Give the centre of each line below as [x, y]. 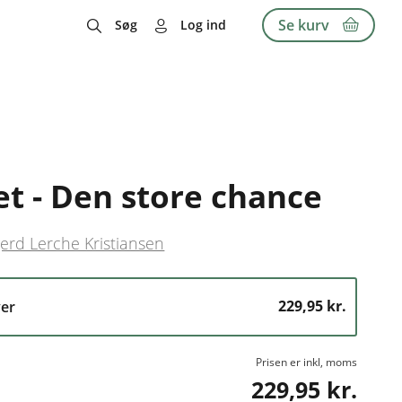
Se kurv [304, 25]
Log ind [203, 25]
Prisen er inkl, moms [306, 362]
